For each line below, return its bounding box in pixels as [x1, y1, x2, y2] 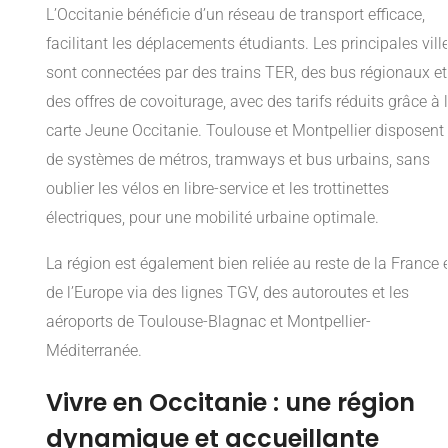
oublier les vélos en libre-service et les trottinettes [46, 179, 389, 199]
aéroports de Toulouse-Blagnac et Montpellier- [46, 312, 371, 332]
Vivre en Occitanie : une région [46, 386, 415, 420]
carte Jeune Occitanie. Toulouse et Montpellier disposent [46, 121, 444, 141]
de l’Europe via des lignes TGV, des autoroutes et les [46, 283, 409, 303]
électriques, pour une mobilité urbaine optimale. [46, 208, 379, 228]
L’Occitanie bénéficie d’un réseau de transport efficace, [46, 5, 425, 25]
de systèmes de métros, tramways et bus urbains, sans [46, 150, 430, 170]
